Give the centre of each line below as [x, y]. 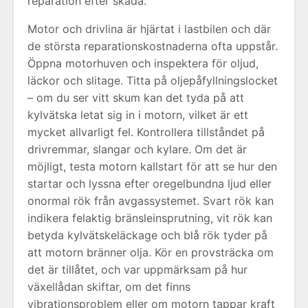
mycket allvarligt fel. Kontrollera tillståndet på [146, 132]
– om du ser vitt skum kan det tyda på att [136, 98]
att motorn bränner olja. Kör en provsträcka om [151, 252]
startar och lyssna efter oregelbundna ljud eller [150, 184]
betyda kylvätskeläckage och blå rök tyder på [147, 235]
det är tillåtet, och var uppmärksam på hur [137, 269]
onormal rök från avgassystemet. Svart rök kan [151, 201]
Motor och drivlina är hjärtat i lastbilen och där [149, 29]
